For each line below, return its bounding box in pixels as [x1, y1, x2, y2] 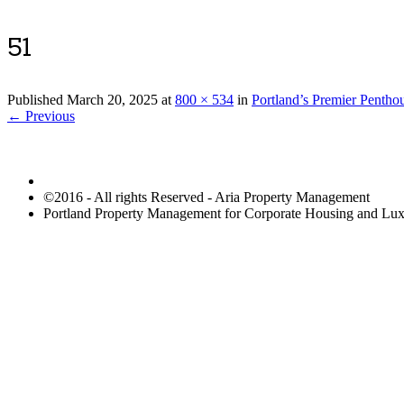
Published [7, 92, 67, 108]
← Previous [7, 108, 75, 124]
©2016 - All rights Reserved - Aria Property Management [43, 189, 370, 206]
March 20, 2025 [67, 92, 158, 108]
